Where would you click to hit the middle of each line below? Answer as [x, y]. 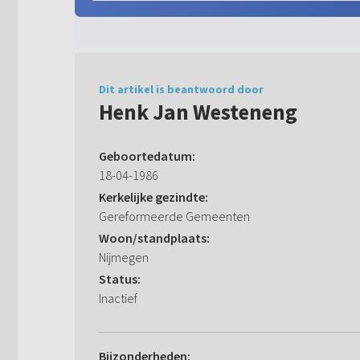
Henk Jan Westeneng [198, 112]
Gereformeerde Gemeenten [174, 217]
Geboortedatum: [147, 156]
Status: [120, 279]
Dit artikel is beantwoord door [181, 90]
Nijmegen [124, 258]
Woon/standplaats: [154, 238]
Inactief [118, 299]
